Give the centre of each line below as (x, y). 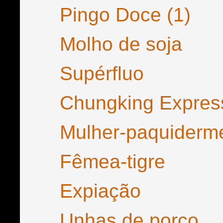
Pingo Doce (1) (125, 15)
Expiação (100, 191)
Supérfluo (102, 73)
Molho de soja (121, 44)
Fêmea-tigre (112, 162)
